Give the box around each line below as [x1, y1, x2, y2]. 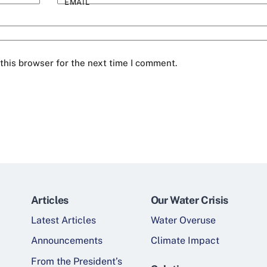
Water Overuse [150, 214, 216, 226]
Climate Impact [150, 235, 219, 247]
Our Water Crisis [150, 193, 228, 206]
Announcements [30, 235, 103, 247]
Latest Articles [30, 214, 96, 226]
